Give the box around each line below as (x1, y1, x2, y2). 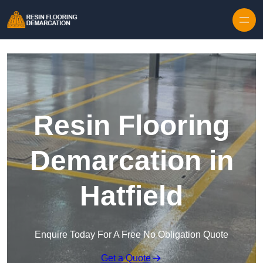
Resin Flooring (33, 110, 230, 141)
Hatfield (80, 180, 183, 212)
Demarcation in (29, 145, 234, 177)
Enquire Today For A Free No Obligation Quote (35, 230, 228, 240)
